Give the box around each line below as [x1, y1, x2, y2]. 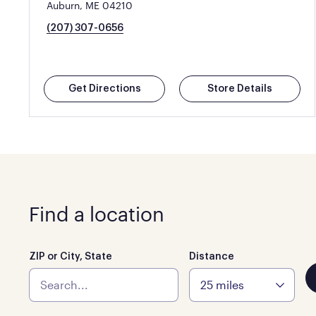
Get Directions [68, 84, 141, 94]
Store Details [207, 84, 273, 94]
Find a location [28, 202, 164, 225]
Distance [188, 252, 234, 262]
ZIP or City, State [28, 252, 112, 262]
